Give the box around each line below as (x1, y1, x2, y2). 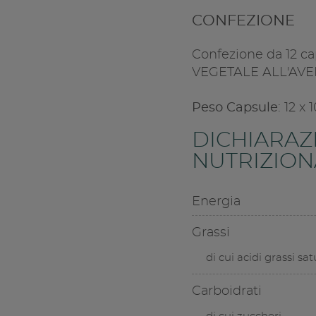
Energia (191, 195, 241, 209)
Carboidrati (191, 285, 262, 298)
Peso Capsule (191, 102, 278, 115)
